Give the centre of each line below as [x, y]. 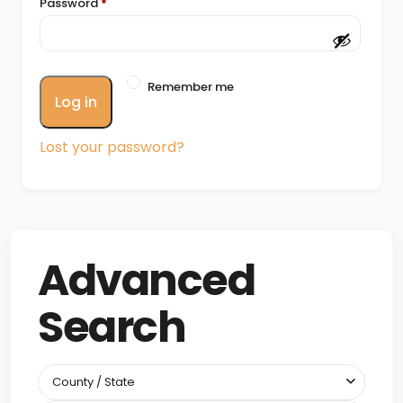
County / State [94, 382]
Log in [76, 102]
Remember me [191, 87]
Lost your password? [112, 147]
